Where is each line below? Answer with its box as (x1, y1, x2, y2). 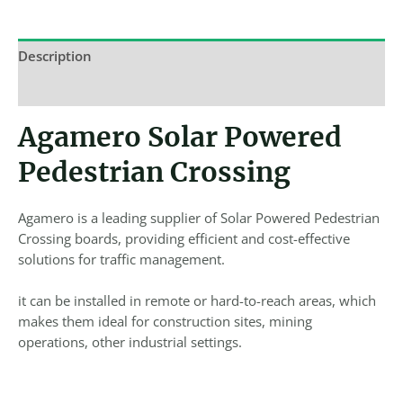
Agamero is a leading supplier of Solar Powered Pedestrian (18, 208, 380, 227)
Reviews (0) (18, 80, 92, 99)
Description (18, 46, 92, 65)
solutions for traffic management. (18, 249, 225, 268)
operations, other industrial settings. (18, 333, 242, 352)
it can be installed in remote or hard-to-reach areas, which (18, 291, 376, 310)
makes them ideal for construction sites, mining (18, 312, 312, 331)
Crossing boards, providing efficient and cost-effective (18, 228, 350, 247)
